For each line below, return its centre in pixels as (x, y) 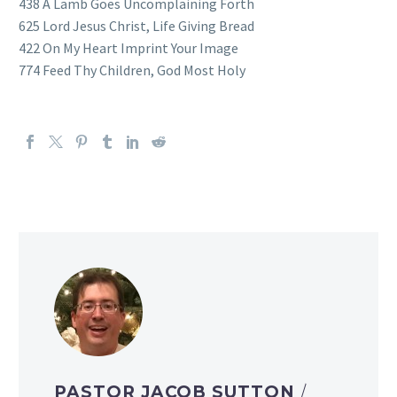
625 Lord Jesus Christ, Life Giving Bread (136, 25)
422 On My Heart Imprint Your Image (128, 47)
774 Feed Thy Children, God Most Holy (132, 70)
